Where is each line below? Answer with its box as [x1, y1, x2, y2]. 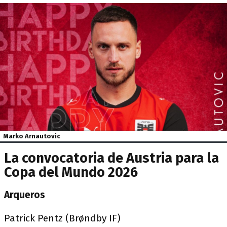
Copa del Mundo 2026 [4, 164, 138, 180]
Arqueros [4, 188, 45, 201]
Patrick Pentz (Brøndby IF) [4, 212, 121, 224]
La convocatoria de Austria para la [4, 149, 219, 166]
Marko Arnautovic [3, 132, 61, 140]
